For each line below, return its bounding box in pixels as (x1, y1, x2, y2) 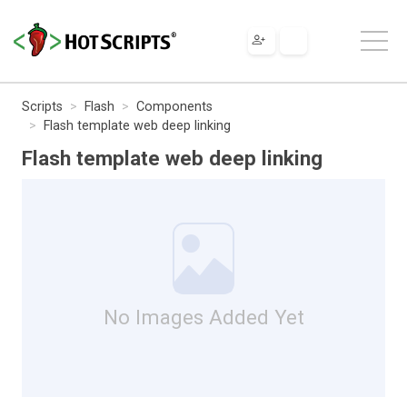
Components (136, 98, 213, 114)
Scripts (22, 98, 63, 114)
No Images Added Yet (103, 304, 304, 329)
